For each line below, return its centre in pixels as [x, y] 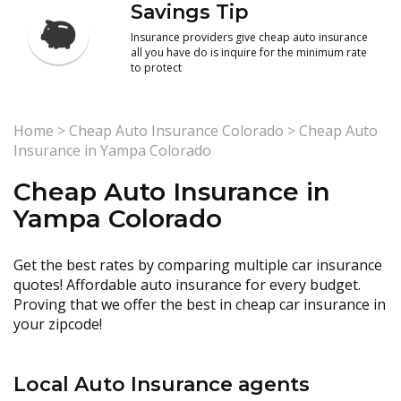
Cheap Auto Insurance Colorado [176, 131]
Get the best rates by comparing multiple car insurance [198, 265]
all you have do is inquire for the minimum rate [249, 52]
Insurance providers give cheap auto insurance [250, 37]
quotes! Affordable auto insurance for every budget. [187, 285]
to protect [157, 68]
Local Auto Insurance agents [162, 384]
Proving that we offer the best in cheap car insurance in [200, 304]
